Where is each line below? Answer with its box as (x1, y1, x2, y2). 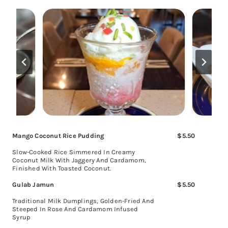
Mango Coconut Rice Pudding (12, 131, 104, 139)
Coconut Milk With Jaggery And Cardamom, (12, 156, 146, 164)
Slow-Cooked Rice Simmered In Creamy (12, 148, 135, 156)
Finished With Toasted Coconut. (12, 164, 111, 172)
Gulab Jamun (12, 180, 54, 188)
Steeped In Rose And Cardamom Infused (12, 205, 138, 213)
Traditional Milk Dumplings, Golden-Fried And (12, 196, 154, 205)
